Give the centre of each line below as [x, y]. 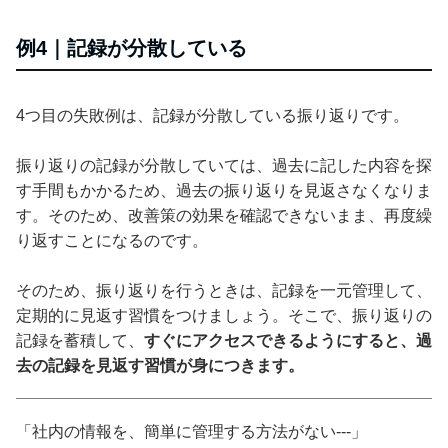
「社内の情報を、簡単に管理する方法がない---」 [191, 431]
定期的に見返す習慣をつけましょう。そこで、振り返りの [224, 315]
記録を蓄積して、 [80, 340]
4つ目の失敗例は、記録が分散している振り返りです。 [212, 115]
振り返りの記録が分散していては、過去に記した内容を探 [224, 165]
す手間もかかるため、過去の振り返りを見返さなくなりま [224, 190]
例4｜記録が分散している [131, 47]
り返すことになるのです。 [112, 240]
